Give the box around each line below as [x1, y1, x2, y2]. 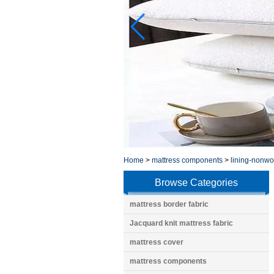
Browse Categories [155, 177, 238, 188]
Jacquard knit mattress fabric [130, 219, 233, 228]
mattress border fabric [130, 200, 209, 209]
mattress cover [130, 238, 183, 246]
